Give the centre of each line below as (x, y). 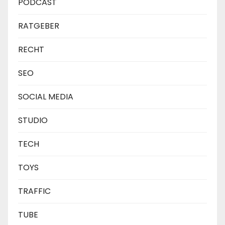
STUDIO (33, 120)
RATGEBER (39, 26)
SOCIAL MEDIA (46, 96)
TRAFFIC (34, 191)
